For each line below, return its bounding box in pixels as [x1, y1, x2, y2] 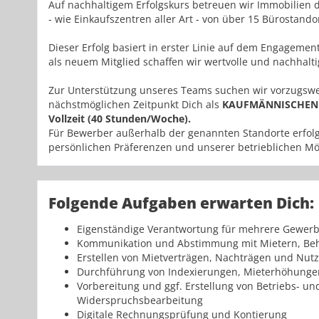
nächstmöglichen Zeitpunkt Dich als [48, 98, 222, 112]
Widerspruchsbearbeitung [77, 293, 203, 308]
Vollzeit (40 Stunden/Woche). [48, 112, 191, 126]
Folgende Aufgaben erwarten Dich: [48, 193, 314, 214]
